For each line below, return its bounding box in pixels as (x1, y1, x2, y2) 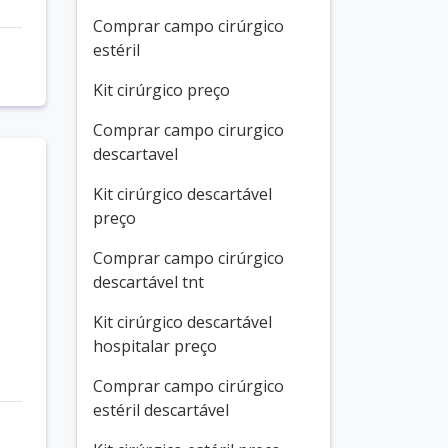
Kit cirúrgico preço (93, 79, 230, 101)
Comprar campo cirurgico (93, 119, 284, 141)
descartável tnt (93, 271, 204, 293)
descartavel (93, 143, 178, 165)
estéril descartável (93, 399, 229, 421)
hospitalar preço (93, 335, 217, 357)
